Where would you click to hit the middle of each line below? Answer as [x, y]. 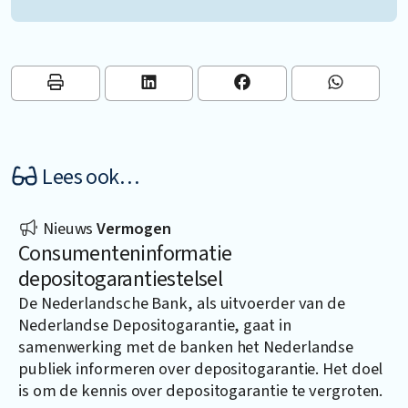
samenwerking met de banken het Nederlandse [186, 347]
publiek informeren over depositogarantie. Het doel [201, 368]
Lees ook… [88, 177]
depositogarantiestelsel [121, 279]
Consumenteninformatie [125, 253]
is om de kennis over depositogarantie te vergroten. [201, 390]
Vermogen [134, 228]
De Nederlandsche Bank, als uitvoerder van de [182, 303]
